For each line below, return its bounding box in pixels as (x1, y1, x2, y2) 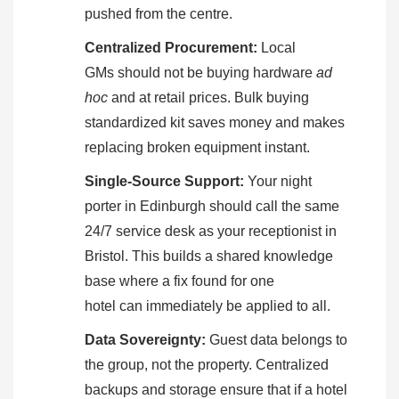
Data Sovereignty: (85, 331, 206, 347)
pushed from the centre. (85, 5, 236, 21)
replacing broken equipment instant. (85, 139, 313, 155)
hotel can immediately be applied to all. (85, 297, 334, 313)
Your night (244, 173, 312, 189)
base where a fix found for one (85, 273, 274, 289)
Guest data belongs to (206, 331, 347, 347)
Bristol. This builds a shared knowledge (85, 248, 333, 264)
